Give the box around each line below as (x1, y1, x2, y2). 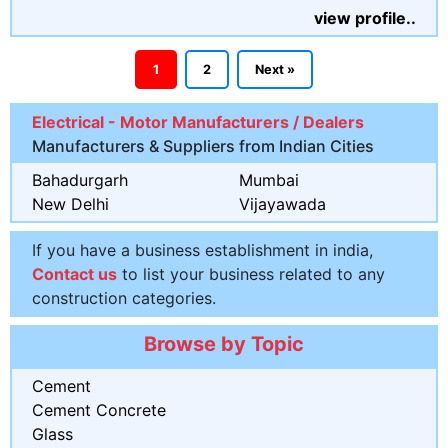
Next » (255, 61, 295, 77)
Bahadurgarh (32, 169, 128, 190)
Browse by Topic (144, 331, 304, 356)
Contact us (32, 263, 117, 284)
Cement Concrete (32, 399, 166, 420)
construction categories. (32, 287, 216, 308)
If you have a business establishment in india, (32, 239, 373, 260)
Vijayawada (239, 193, 326, 214)
